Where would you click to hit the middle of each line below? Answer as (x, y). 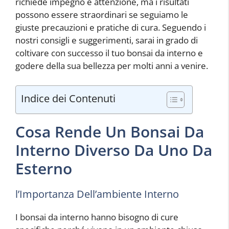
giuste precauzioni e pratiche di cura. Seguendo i (111, 28)
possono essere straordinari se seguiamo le (102, 15)
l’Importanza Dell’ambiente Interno (97, 194)
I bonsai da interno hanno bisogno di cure (97, 217)
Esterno (44, 168)
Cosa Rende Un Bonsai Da (110, 131)
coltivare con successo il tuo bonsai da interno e (109, 53)
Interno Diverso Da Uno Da (114, 150)
